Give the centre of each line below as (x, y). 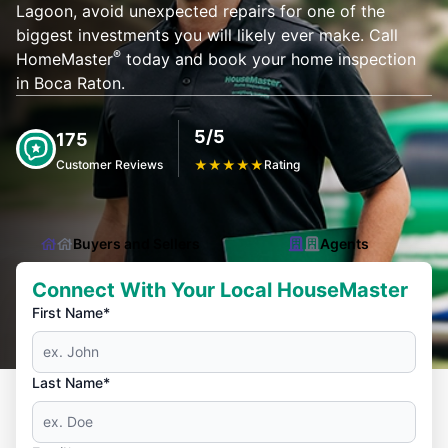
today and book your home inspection (268, 59)
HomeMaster (64, 59)
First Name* (71, 312)
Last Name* (71, 382)
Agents (344, 243)
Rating (282, 164)
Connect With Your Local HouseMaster (220, 290)
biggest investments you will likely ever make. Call (207, 35)
